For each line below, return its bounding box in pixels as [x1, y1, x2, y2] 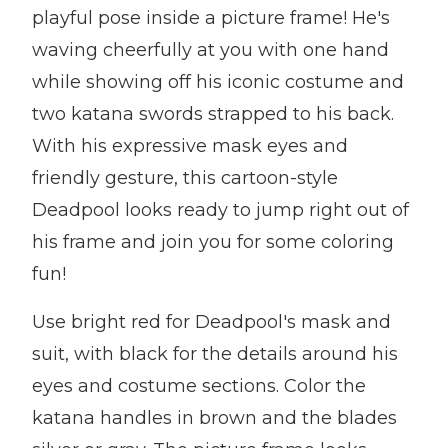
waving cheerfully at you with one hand [32, 39, 389, 61]
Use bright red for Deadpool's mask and [32, 311, 391, 333]
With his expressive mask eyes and [32, 135, 348, 157]
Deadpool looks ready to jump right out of [32, 199, 409, 221]
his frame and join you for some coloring [32, 231, 394, 253]
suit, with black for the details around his [32, 343, 398, 365]
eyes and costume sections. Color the [32, 375, 366, 397]
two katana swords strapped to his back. [32, 103, 394, 125]
